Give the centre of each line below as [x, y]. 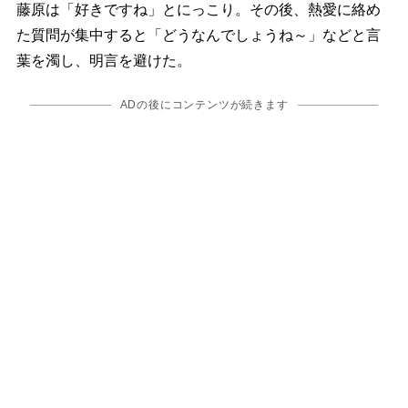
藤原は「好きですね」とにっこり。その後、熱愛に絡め [198, 10]
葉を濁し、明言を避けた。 [103, 61]
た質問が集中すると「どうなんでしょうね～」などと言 [198, 36]
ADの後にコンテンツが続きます [204, 105]
